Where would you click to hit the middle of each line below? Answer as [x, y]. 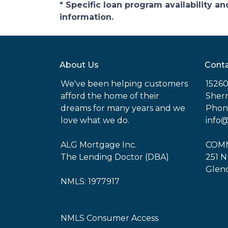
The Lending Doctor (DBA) [115, 157]
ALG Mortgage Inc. [98, 145]
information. [87, 17]
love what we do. [95, 120]
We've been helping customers [124, 84]
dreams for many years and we [123, 108]
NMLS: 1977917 [90, 181]
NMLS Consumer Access [109, 218]
